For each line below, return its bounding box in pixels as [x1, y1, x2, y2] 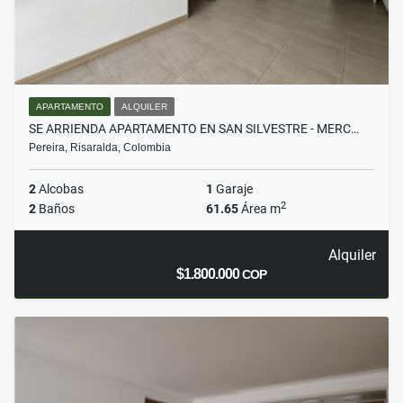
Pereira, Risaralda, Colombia [29, 141, 171, 155]
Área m [238, 201, 281, 217]
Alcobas [36, 182, 84, 197]
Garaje [213, 182, 253, 197]
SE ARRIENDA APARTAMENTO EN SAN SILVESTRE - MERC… [29, 121, 359, 137]
